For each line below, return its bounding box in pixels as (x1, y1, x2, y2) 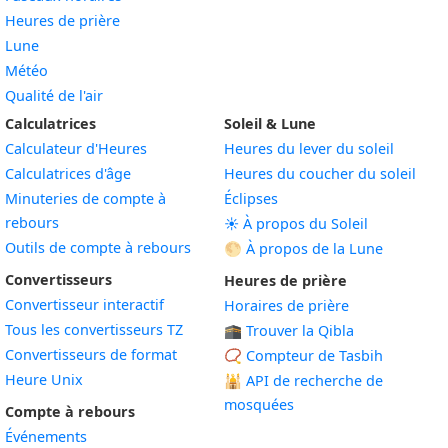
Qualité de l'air (5, 86, 103, 105)
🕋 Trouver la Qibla (224, 321, 354, 340)
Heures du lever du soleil (224, 139, 394, 158)
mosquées (224, 395, 294, 414)
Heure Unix (5, 370, 83, 389)
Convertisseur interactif (5, 295, 164, 314)
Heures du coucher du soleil (224, 164, 416, 183)
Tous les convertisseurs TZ (5, 320, 183, 339)
